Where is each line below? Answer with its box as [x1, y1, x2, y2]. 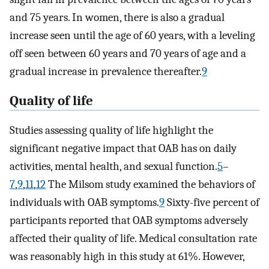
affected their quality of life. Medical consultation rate [10, 231, 257, 245]
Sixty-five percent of [165, 195, 259, 209]
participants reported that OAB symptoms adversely [10, 213, 248, 227]
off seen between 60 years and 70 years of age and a [10, 47, 246, 61]
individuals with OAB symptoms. [10, 195, 159, 209]
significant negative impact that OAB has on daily [10, 141, 237, 155]
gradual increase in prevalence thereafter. [10, 65, 202, 79]
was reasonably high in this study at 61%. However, [10, 249, 244, 263]
